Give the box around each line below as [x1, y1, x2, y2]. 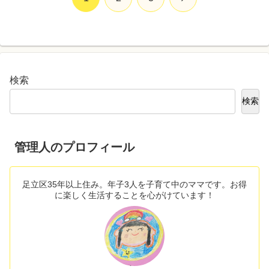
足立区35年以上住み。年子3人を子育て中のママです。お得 [22, 180, 247, 190]
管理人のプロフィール [14, 141, 134, 154]
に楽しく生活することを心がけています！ [55, 190, 214, 201]
